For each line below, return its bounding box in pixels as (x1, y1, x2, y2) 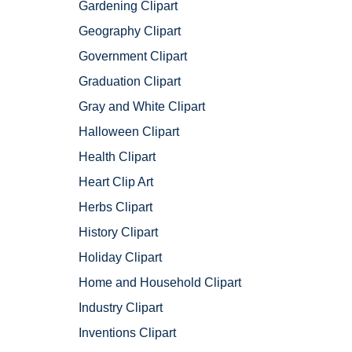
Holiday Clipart (79, 251, 162, 265)
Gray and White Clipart (79, 100, 205, 114)
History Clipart (79, 225, 158, 240)
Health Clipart (79, 150, 156, 164)
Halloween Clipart (79, 125, 179, 139)
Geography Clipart (79, 24, 181, 38)
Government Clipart (79, 49, 187, 64)
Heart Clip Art (79, 175, 153, 189)
